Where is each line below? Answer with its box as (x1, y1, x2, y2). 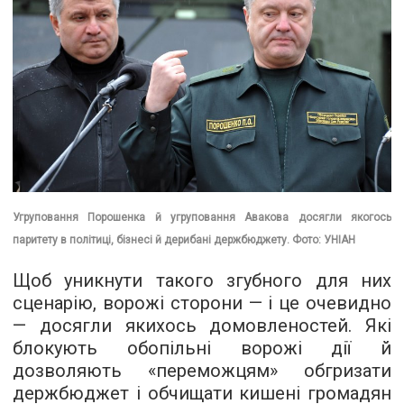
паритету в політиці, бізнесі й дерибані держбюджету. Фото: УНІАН (13, 234, 355, 247)
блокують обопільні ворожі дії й (13, 337, 391, 360)
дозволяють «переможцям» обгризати (13, 360, 391, 382)
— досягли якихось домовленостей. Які (13, 315, 391, 337)
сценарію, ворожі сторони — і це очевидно (13, 292, 391, 315)
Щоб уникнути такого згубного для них (13, 270, 391, 292)
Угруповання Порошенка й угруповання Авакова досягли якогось (13, 211, 391, 225)
